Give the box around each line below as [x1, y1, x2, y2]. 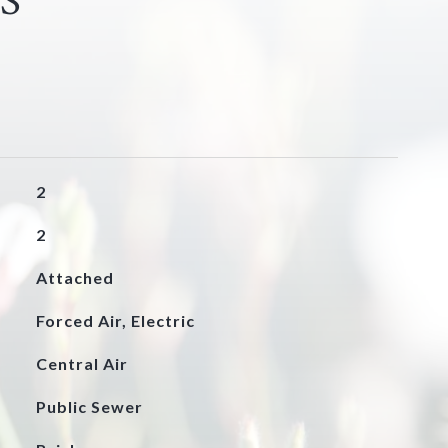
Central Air [35, 354, 128, 373]
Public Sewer [35, 397, 143, 416]
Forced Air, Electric [35, 311, 195, 330]
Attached [35, 268, 114, 287]
